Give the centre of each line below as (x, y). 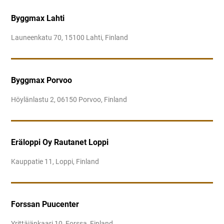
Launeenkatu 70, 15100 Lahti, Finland (70, 38)
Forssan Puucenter (45, 204)
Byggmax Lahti (38, 18)
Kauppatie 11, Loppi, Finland (55, 162)
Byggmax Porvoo (42, 80)
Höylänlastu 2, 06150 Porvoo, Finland (69, 100)
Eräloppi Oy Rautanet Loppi (60, 142)
